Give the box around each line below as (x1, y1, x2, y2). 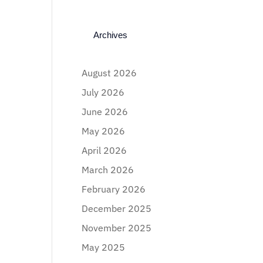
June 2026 (82, 106, 129, 117)
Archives (93, 30, 128, 40)
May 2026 (82, 125, 126, 137)
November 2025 (82, 222, 152, 234)
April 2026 (82, 144, 127, 156)
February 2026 (82, 183, 146, 195)
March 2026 (82, 164, 134, 176)
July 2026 (82, 86, 125, 98)
